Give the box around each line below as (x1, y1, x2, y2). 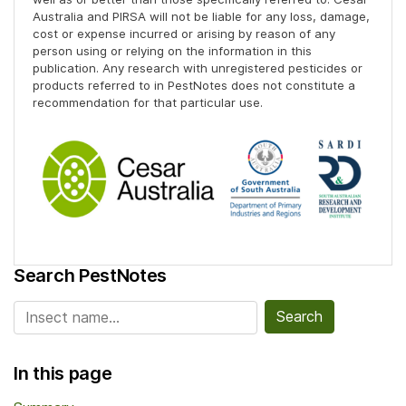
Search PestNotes (14, 265, 168, 287)
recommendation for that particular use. (33, 95, 263, 111)
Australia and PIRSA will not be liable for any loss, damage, (33, 9, 370, 24)
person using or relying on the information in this (33, 43, 312, 59)
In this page (14, 362, 112, 384)
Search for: (14, 301, 88, 320)
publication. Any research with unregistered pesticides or (33, 61, 362, 76)
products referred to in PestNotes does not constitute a (33, 78, 355, 93)
